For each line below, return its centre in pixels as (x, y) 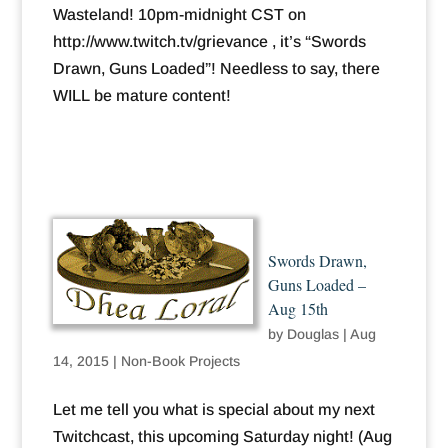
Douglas (312, 334)
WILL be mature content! (141, 96)
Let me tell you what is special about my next (213, 410)
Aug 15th (297, 309)
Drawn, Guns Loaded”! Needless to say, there (216, 69)
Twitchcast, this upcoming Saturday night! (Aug (222, 437)
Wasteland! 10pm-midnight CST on (179, 15)
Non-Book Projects (180, 361)
